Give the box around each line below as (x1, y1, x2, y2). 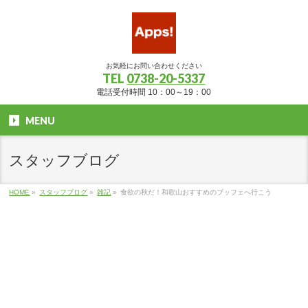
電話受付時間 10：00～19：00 (96, 87, 212, 97)
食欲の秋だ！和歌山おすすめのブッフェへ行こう (120, 188, 272, 196)
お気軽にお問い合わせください (105, 62, 202, 69)
